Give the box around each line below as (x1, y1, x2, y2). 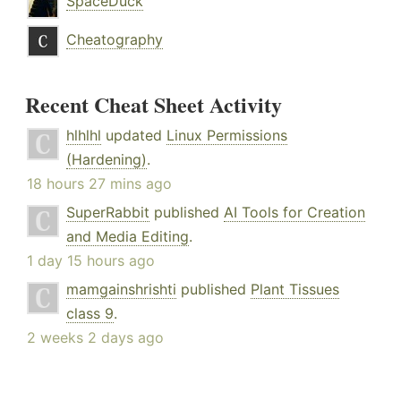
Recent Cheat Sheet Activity (25, 89, 282, 121)
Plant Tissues (251, 280, 339, 299)
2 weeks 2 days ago (27, 328, 164, 347)
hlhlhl (66, 126, 101, 145)
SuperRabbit (66, 203, 149, 222)
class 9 (66, 304, 114, 323)
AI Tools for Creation (224, 203, 365, 222)
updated (101, 126, 166, 145)
